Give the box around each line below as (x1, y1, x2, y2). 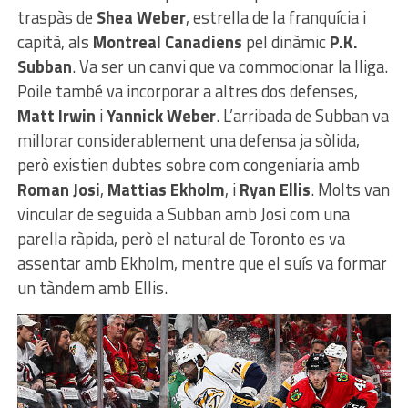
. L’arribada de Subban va (215, 103, 389, 129)
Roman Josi (16, 177, 100, 203)
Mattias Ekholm (107, 177, 225, 203)
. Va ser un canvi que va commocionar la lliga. (71, 54, 388, 80)
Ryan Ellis (239, 177, 311, 203)
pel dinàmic (241, 29, 330, 56)
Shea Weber (96, 5, 186, 31)
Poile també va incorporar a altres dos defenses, (16, 78, 358, 105)
